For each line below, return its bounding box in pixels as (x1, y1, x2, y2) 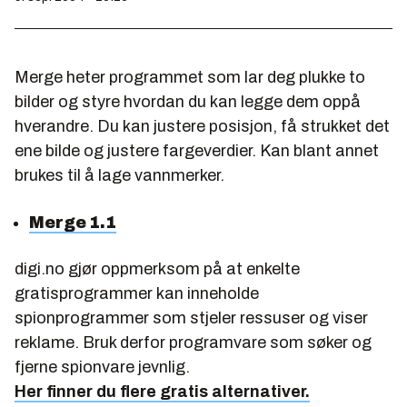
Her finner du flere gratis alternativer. (15, 382, 310, 401)
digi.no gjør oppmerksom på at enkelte (15, 260, 300, 278)
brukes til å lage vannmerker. (15, 166, 224, 184)
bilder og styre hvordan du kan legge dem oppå (15, 93, 361, 111)
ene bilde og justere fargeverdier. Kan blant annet (15, 142, 379, 160)
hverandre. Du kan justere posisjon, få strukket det (15, 117, 390, 135)
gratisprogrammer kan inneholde (15, 284, 259, 303)
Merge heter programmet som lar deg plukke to (15, 68, 365, 86)
